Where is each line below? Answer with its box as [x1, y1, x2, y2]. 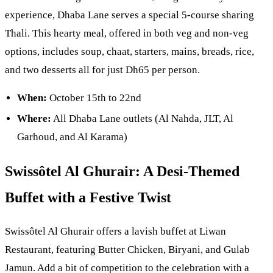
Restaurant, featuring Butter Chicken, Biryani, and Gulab [5, 244, 250, 256]
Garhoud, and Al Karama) [17, 130, 127, 143]
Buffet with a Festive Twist [5, 189, 171, 205]
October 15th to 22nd [47, 91, 141, 104]
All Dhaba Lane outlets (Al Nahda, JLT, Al [51, 112, 233, 124]
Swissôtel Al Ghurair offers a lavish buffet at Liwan [5, 225, 226, 238]
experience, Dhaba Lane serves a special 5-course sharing [5, 9, 254, 21]
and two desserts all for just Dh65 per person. [5, 64, 200, 76]
